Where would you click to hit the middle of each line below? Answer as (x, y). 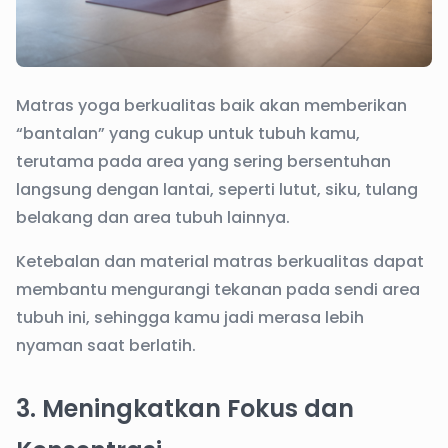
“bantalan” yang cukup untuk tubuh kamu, (188, 133)
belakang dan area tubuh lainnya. (155, 217)
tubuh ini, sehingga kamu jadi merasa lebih (190, 317)
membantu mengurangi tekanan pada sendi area (218, 289)
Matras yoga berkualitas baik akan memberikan (211, 105)
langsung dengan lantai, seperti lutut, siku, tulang (217, 189)
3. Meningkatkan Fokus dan (185, 408)
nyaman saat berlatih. (106, 345)
